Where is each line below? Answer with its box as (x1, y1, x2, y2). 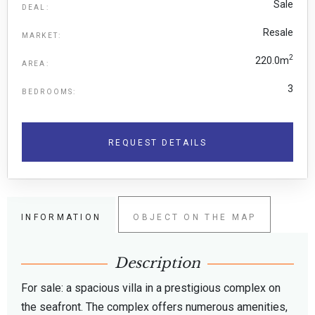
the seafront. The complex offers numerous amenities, (21, 300, 288, 314)
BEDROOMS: (22, 87, 77, 96)
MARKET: (22, 31, 62, 39)
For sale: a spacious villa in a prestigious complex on (21, 281, 281, 295)
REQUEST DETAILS (108, 137, 207, 148)
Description (115, 254, 200, 271)
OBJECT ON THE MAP (133, 212, 257, 222)
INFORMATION (21, 212, 102, 222)
